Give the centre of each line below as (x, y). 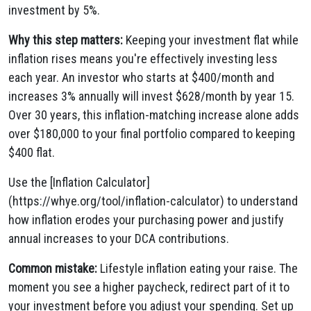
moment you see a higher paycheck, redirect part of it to (149, 287)
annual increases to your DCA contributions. (119, 238)
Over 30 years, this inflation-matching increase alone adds (154, 115)
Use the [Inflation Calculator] (79, 182)
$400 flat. (32, 152)
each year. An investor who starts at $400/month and (141, 77)
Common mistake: (53, 268)
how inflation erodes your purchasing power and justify (146, 220)
